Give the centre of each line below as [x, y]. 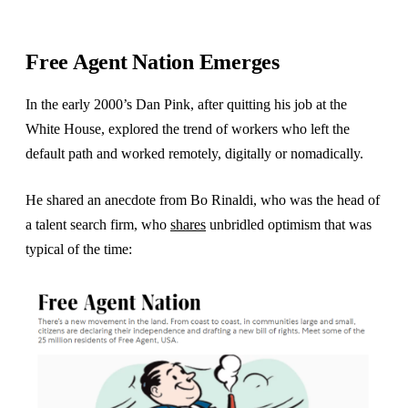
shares [188, 225]
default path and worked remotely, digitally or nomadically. [196, 154]
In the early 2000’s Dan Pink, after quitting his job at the [186, 105]
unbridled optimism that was [289, 225]
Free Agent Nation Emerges [153, 62]
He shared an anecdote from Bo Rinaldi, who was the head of [203, 200]
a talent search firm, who [98, 225]
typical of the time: [79, 250]
